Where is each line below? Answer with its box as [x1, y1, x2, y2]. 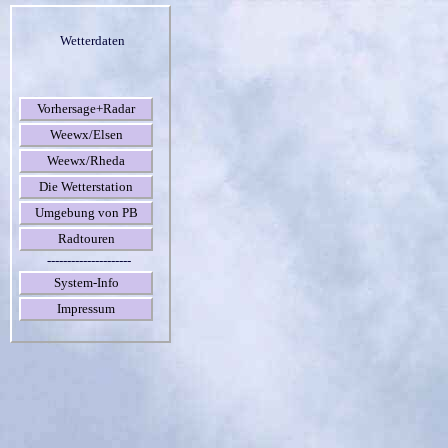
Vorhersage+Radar [37, 101, 135, 116]
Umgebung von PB [34, 205, 138, 220]
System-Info [53, 275, 119, 290]
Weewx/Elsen [49, 127, 123, 142]
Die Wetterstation [39, 179, 133, 194]
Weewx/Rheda [47, 153, 125, 168]
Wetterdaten [60, 33, 125, 48]
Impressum [57, 301, 115, 316]
